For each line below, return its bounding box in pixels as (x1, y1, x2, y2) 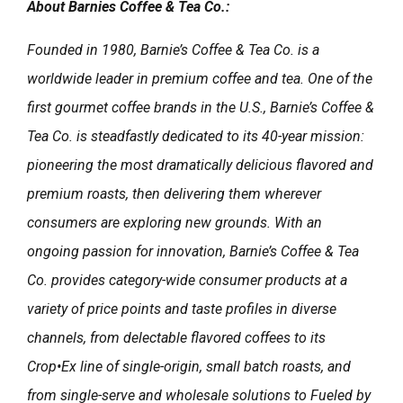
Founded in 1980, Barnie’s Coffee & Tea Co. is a (27, 40, 319, 58)
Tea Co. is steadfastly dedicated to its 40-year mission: (27, 127, 364, 145)
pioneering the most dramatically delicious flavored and (27, 156, 373, 174)
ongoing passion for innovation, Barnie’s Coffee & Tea (27, 242, 359, 260)
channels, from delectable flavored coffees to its (27, 328, 326, 346)
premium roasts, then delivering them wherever (27, 184, 321, 202)
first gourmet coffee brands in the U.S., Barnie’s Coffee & (27, 98, 374, 116)
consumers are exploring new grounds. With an (27, 213, 322, 231)
